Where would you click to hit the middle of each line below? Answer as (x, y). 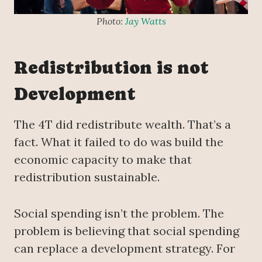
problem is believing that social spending (127, 231)
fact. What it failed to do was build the (119, 142)
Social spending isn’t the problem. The (119, 213)
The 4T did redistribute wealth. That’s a (123, 124)
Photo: (111, 21)
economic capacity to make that (103, 159)
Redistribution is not (111, 68)
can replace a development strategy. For (125, 248)
